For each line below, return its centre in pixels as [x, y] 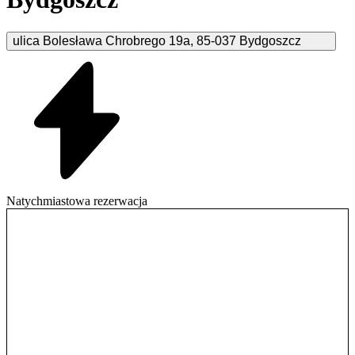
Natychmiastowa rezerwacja [77, 200]
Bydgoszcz [270, 40]
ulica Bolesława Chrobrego [89, 40]
